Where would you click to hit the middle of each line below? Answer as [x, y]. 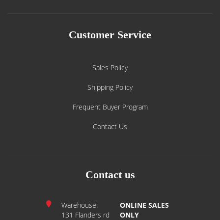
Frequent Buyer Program [110, 107]
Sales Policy [110, 68]
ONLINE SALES [145, 205]
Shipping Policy [110, 87]
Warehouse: [80, 205]
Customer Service [110, 35]
